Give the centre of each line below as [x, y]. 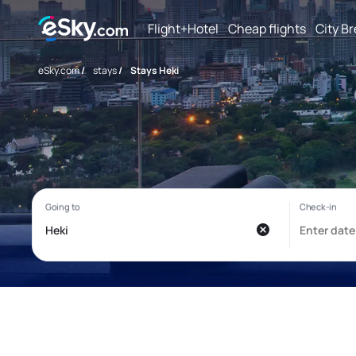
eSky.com [59, 70]
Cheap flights [267, 28]
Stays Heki [155, 70]
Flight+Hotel [183, 28]
